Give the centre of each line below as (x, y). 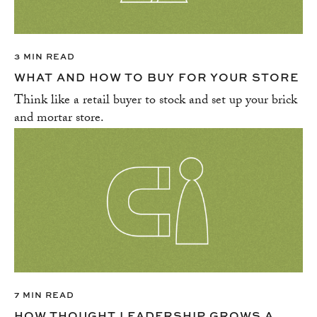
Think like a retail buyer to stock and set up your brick (156, 102)
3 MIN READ (45, 56)
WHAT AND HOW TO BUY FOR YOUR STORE (156, 77)
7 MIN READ (44, 295)
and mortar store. (59, 119)
